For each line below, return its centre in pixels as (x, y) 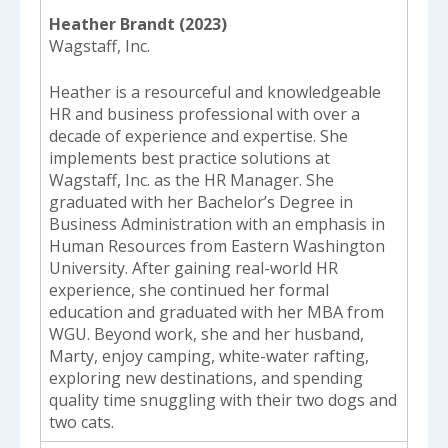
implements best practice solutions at (189, 157)
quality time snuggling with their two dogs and (223, 399)
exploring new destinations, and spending (206, 377)
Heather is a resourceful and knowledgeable (215, 91)
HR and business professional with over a (204, 113)
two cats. (81, 421)
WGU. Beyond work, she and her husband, (206, 333)
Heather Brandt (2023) (138, 23)
